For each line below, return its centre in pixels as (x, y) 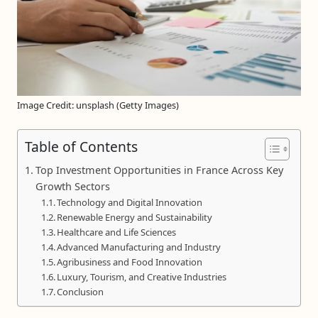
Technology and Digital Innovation (130, 202)
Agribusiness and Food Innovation (130, 262)
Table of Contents (81, 146)
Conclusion (81, 291)
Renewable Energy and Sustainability (135, 217)
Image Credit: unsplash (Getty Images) (98, 105)
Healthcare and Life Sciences (117, 232)
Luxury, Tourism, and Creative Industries (142, 276)
